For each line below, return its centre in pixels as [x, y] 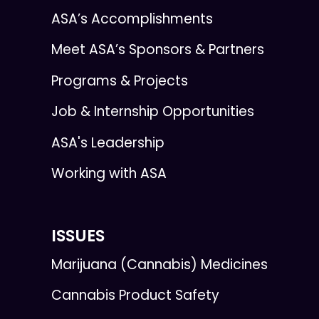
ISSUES [78, 236]
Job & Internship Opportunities [153, 112]
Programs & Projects [120, 80]
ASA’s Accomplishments [132, 19]
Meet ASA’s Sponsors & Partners [158, 50]
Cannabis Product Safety [135, 296]
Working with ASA [109, 174]
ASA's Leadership [108, 142]
